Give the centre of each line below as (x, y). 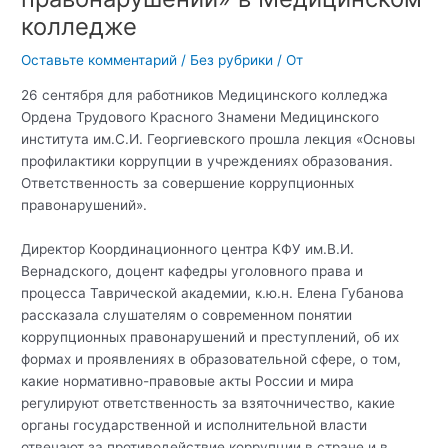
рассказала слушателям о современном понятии (187, 314)
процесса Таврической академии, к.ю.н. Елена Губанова (213, 292)
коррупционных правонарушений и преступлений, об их (210, 336)
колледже (79, 27)
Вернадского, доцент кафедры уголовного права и (192, 270)
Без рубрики (232, 60)
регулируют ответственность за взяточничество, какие (208, 402)
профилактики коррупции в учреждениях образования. (207, 161)
